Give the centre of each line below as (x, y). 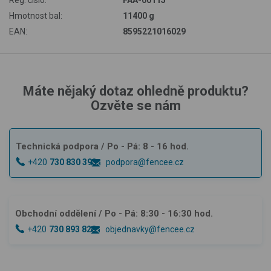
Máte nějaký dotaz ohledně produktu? (135, 91)
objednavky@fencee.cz (150, 229)
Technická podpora (57, 146)
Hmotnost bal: (36, 15)
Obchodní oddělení (56, 213)
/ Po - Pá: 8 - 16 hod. (145, 146)
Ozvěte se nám (135, 105)
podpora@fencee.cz (145, 162)
